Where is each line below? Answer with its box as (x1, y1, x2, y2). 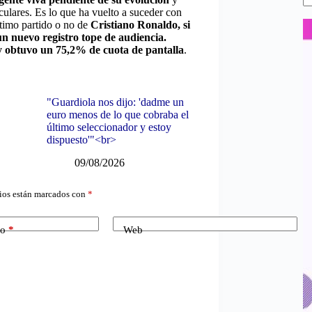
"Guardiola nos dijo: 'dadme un (46, 95, 184, 108)
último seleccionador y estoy (46, 120, 171, 133)
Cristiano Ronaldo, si (91, 19, 190, 31)
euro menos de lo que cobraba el (46, 108, 189, 120)
